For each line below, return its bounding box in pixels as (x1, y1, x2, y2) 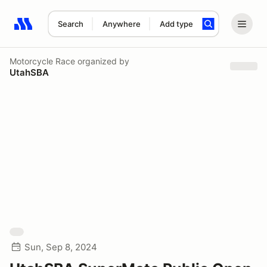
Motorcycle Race (10, 55, 75, 66)
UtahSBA (10, 66, 49, 78)
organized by (75, 55, 129, 66)
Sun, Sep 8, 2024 (24, 241, 97, 253)
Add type (159, 19, 193, 29)
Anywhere (102, 19, 141, 29)
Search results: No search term (14, 24, 153, 36)
